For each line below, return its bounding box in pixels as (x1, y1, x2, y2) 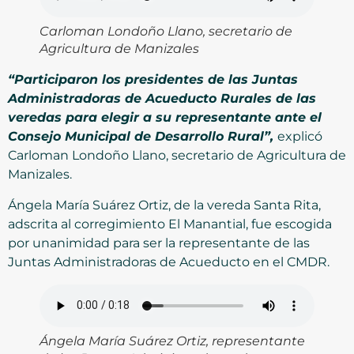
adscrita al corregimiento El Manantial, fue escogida (8, 216, 332, 232)
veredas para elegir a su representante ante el (8, 110, 322, 126)
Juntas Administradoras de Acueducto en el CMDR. (8, 254, 330, 269)
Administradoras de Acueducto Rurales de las (8, 91, 316, 107)
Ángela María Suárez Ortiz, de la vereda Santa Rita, (8, 197, 321, 213)
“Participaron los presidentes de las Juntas (8, 72, 298, 88)
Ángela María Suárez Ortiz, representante (40, 333, 305, 348)
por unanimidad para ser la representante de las (8, 235, 310, 250)
